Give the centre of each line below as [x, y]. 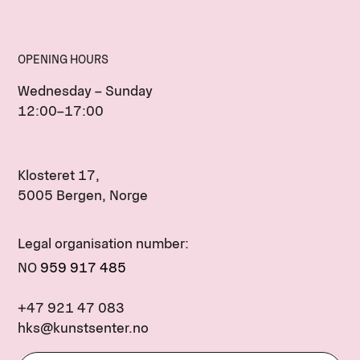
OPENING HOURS [63, 59]
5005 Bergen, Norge [83, 195]
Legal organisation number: [105, 243]
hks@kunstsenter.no [84, 327]
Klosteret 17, [61, 175]
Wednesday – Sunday [87, 90]
